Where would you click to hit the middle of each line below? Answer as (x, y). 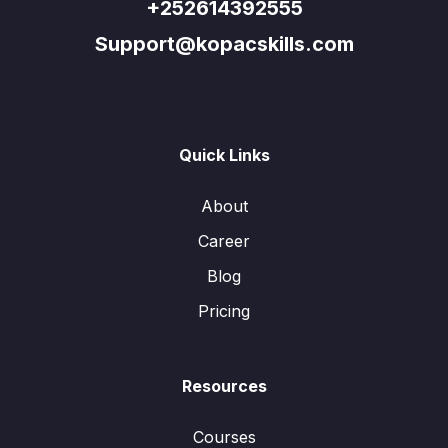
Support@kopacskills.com (224, 44)
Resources (224, 386)
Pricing (224, 311)
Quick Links (224, 155)
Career (224, 241)
